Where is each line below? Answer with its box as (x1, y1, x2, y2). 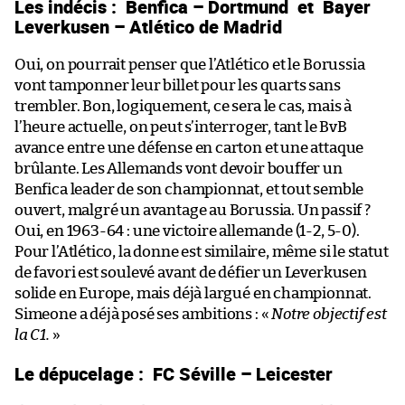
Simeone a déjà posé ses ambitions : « (14, 306, 272, 322)
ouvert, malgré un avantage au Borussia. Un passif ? (14, 202, 371, 218)
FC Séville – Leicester (148, 360, 337, 386)
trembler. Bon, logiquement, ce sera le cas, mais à (14, 98, 353, 114)
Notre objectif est (271, 306, 387, 322)
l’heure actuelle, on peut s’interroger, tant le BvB (14, 118, 347, 135)
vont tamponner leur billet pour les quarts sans (14, 77, 341, 93)
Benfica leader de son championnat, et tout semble (14, 181, 364, 197)
